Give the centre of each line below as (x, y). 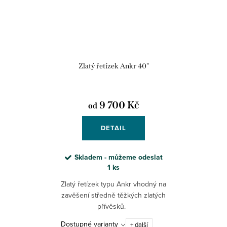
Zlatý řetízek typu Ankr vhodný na (113, 184)
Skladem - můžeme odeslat (118, 158)
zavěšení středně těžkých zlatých (113, 195)
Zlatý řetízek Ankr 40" (113, 66)
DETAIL (113, 128)
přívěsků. (113, 206)
